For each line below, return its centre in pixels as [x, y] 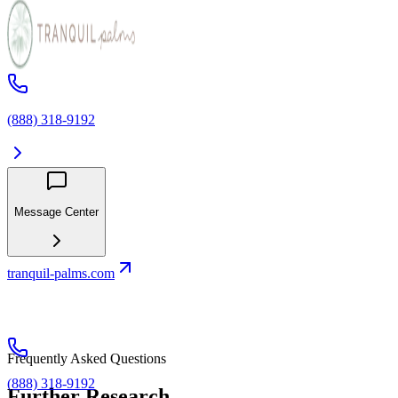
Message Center [56, 212]
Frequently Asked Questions [87, 359]
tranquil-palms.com [61, 274]
